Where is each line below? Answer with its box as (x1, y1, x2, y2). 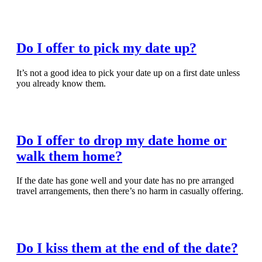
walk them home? (16, 148, 122, 164)
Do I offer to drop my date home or (16, 132, 227, 148)
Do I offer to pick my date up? (16, 40, 196, 56)
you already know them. (16, 78, 106, 88)
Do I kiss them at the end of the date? (16, 240, 238, 256)
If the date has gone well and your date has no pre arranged (16, 175, 234, 186)
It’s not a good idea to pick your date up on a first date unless (16, 67, 240, 78)
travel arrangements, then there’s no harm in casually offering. (16, 186, 243, 196)
